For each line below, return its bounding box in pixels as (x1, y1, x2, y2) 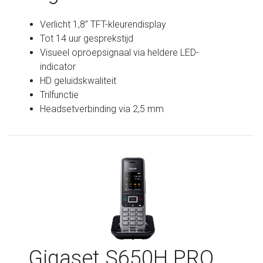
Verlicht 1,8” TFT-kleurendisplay (40, 18, 167, 30)
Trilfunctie (40, 89, 79, 100)
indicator (40, 60, 76, 72)
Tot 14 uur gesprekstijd (40, 32, 134, 44)
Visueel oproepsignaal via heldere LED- (40, 46, 200, 58)
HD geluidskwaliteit (40, 75, 117, 86)
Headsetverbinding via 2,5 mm (40, 103, 164, 114)
